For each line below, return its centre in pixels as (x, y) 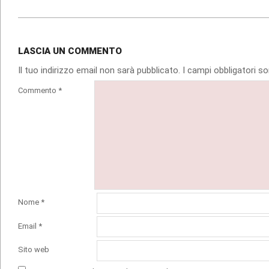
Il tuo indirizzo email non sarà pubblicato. (99, 70)
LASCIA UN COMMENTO (70, 51)
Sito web (34, 250)
